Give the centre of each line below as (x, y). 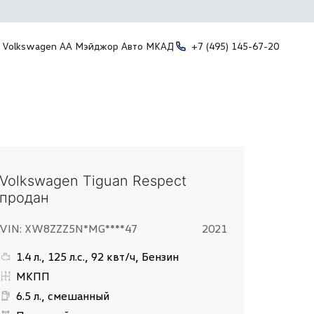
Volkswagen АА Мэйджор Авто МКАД (88, 46)
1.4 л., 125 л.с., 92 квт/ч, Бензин (98, 256)
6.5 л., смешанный (63, 295)
